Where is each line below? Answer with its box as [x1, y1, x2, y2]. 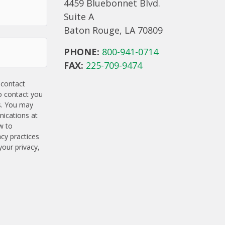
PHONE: [64, 46, 100, 58]
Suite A [64, 11, 94, 23]
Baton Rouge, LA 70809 [64, 24, 163, 37]
